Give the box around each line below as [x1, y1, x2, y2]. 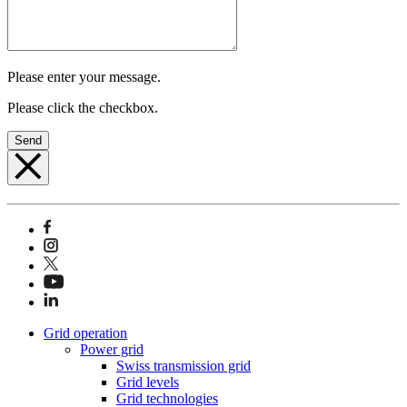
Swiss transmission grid [116, 357, 251, 373]
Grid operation [44, 324, 127, 341]
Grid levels [116, 373, 179, 390]
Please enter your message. [7, 68, 161, 84]
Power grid [80, 341, 144, 357]
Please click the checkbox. [7, 99, 158, 115]
